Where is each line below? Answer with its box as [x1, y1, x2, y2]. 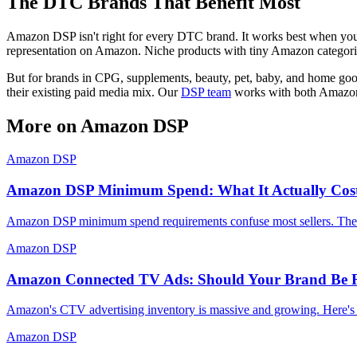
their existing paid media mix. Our [6, 84, 181, 99]
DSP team [181, 84, 231, 99]
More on [6, 115, 80, 136]
